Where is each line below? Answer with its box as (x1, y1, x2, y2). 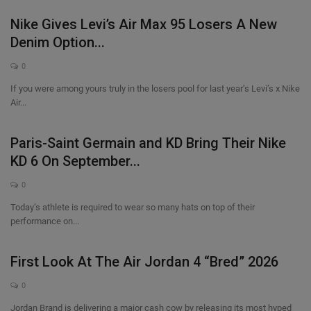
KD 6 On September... (10, 153, 140, 169)
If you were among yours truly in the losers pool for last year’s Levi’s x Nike (10, 83, 300, 94)
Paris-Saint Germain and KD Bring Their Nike (10, 135, 286, 151)
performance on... (10, 216, 79, 226)
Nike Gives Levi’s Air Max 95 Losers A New (10, 16, 277, 33)
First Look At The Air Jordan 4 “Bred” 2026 (10, 253, 278, 270)
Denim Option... (10, 34, 105, 51)
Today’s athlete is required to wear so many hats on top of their (10, 202, 255, 212)
